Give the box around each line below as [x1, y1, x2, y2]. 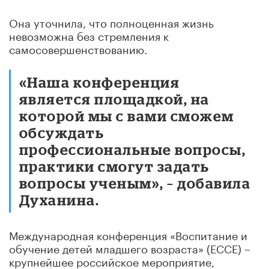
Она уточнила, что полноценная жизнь [9, 13, 214, 30]
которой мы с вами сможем [19, 107, 234, 124]
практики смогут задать [19, 157, 210, 174]
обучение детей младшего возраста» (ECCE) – [9, 238, 250, 256]
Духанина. [19, 191, 100, 208]
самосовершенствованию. [9, 39, 147, 56]
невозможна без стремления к [9, 26, 169, 43]
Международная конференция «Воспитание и [9, 225, 247, 243]
